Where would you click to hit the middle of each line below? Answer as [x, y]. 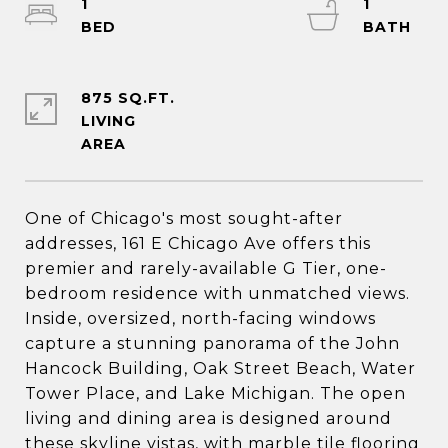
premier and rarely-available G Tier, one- [206, 268]
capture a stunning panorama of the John [212, 343]
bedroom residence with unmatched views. [217, 293]
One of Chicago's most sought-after [184, 218]
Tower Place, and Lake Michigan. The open [215, 393]
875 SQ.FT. [128, 98]
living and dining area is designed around [208, 418]
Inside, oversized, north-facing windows [200, 318]
